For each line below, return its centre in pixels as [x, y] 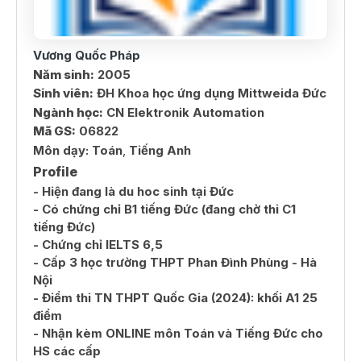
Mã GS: [54, 131]
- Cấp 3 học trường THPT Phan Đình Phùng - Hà [175, 262]
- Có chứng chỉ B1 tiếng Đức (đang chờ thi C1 [164, 209]
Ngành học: [68, 112]
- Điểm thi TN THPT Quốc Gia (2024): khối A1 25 [175, 297]
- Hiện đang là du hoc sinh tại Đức [133, 191]
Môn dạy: [62, 151]
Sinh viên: [63, 93]
